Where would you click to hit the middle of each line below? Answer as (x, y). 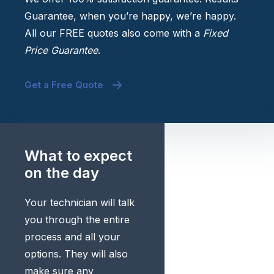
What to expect (78, 156)
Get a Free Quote (64, 85)
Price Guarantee (61, 50)
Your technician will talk (80, 203)
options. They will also (76, 254)
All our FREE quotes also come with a (114, 33)
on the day (62, 173)
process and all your (72, 237)
